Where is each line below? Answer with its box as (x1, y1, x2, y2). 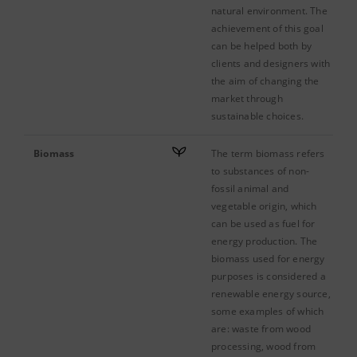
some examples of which (211, 304, 324, 318)
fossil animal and (211, 182, 289, 195)
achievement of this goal (211, 22, 324, 35)
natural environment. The (211, 4, 328, 18)
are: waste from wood (211, 322, 311, 335)
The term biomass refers (211, 147, 325, 160)
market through (211, 92, 283, 105)
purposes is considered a (211, 269, 326, 283)
